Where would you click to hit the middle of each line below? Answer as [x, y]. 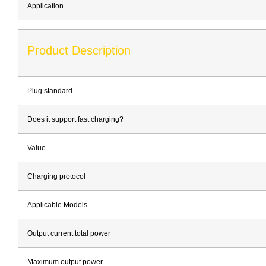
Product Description [79, 50]
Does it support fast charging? [75, 119]
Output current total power [69, 233]
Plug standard [50, 90]
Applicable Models [57, 204]
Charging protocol [56, 176]
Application [45, 5]
